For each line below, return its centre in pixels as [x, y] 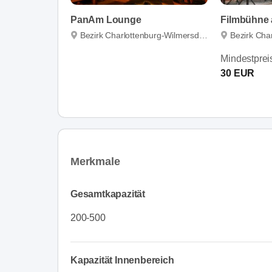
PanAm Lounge [106, 19]
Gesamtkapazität [108, 194]
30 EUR [238, 73]
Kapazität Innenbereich [122, 260]
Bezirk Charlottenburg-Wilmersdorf [139, 35]
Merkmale [95, 161]
